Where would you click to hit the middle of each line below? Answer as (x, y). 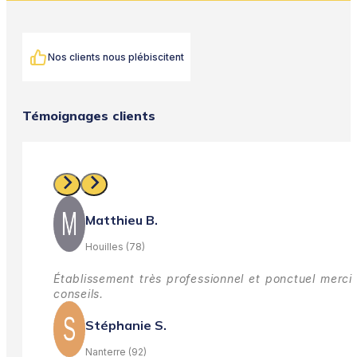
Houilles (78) (115, 246)
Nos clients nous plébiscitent (116, 57)
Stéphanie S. (126, 325)
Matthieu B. (122, 220)
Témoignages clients (89, 116)
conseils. (78, 294)
